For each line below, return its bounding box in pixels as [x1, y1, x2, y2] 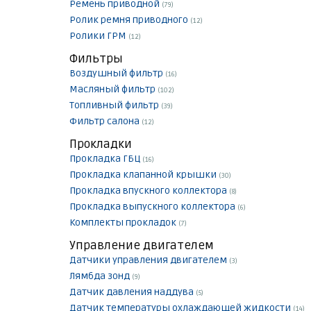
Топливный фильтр [69, 99, 161, 112]
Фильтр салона [69, 115, 142, 128]
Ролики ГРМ [69, 30, 128, 42]
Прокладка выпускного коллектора [69, 201, 237, 213]
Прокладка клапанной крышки [69, 169, 219, 181]
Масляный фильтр [69, 83, 158, 96]
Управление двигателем [69, 238, 214, 253]
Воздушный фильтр [69, 67, 165, 80]
